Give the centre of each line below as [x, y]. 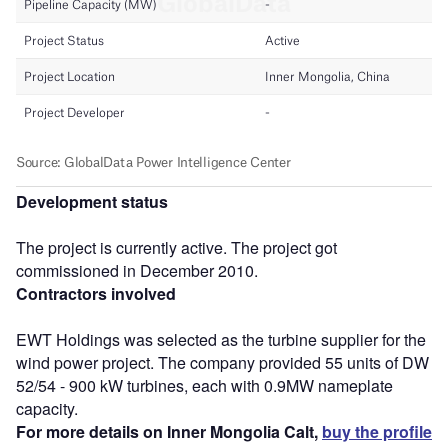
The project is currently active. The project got [176, 247]
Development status [92, 201]
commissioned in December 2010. [137, 270]
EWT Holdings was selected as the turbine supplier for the [221, 339]
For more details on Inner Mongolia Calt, [169, 431]
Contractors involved [96, 293]
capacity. [47, 408]
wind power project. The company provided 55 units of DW [222, 362]
